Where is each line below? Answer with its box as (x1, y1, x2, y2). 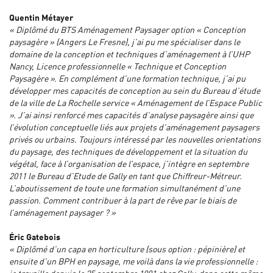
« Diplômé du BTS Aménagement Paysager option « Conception (9, 26, 246, 35)
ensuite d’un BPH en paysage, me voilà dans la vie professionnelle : (9, 258, 258, 267)
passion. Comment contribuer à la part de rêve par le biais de (9, 197, 236, 206)
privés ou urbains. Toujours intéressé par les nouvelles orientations (9, 136, 261, 145)
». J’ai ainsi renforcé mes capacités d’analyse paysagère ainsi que (9, 112, 253, 121)
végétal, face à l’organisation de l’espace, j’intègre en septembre (9, 160, 249, 169)
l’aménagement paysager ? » (9, 209, 116, 218)
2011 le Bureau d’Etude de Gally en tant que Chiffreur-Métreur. (9, 172, 242, 182)
